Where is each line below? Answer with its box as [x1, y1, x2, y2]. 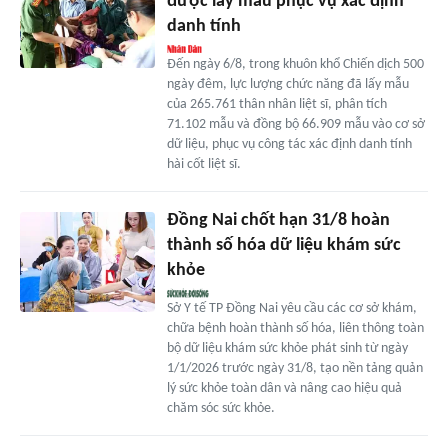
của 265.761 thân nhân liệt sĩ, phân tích [166, 96, 387, 112]
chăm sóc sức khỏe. [166, 400, 275, 416]
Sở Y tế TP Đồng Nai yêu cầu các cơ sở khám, [166, 300, 417, 316]
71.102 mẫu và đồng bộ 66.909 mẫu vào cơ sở [166, 116, 425, 132]
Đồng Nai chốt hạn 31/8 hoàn [166, 210, 390, 230]
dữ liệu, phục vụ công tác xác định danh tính [166, 136, 412, 152]
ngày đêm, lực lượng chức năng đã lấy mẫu [166, 76, 409, 92]
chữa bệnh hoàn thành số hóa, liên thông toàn [166, 320, 424, 336]
